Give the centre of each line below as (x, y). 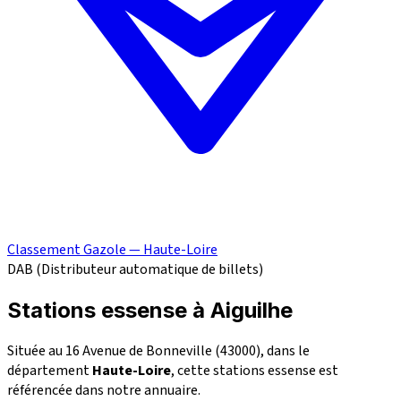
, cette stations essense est (255, 370)
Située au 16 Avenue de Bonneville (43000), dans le (158, 350)
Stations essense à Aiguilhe (150, 311)
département (50, 370)
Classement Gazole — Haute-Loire (112, 250)
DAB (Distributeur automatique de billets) (135, 270)
